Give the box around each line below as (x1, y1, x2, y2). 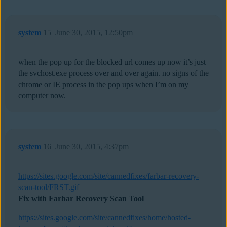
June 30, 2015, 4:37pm (55, 142, 129, 152)
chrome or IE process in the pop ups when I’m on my (18, 80, 188, 89)
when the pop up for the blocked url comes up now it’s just (18, 58, 206, 67)
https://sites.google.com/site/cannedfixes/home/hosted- (18, 213, 191, 222)
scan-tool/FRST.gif (18, 183, 79, 192)
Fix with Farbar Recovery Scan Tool (18, 194, 144, 203)
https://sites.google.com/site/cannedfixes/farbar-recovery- (18, 172, 199, 181)
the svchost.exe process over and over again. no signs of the (18, 69, 209, 78)
